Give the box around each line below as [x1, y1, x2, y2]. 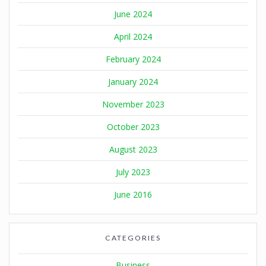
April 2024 [114, 31, 152, 43]
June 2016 [114, 189, 152, 201]
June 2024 [114, 8, 152, 20]
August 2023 [109, 144, 157, 156]
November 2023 [102, 99, 164, 110]
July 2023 [116, 166, 150, 178]
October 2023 [106, 121, 160, 133]
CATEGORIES [105, 233, 161, 243]
